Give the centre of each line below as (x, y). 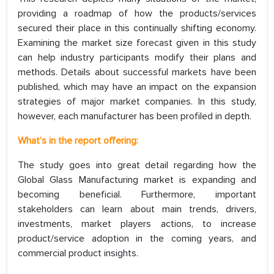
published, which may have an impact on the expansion (137, 87)
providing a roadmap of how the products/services (137, 14)
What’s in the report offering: (79, 141)
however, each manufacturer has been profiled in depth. (135, 117)
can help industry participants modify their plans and (137, 58)
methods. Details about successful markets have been (137, 72)
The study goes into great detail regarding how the (137, 165)
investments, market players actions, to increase (137, 224)
